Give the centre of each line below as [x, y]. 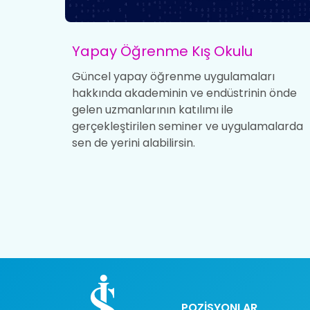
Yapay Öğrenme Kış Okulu [162, 51]
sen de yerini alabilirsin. [133, 143]
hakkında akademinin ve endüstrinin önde [184, 93]
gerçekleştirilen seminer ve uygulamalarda [187, 126]
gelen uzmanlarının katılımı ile [152, 109]
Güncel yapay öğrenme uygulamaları [173, 76]
